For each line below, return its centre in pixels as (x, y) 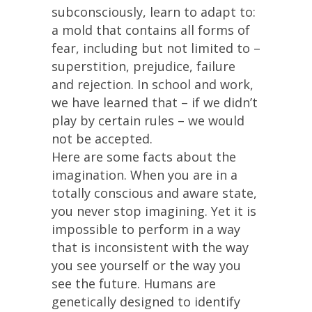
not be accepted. (102, 139)
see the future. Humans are (134, 283)
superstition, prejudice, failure (143, 66)
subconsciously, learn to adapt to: (154, 12)
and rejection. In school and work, (153, 84)
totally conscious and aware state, (154, 193)
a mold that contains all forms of (151, 30)
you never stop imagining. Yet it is (154, 211)
